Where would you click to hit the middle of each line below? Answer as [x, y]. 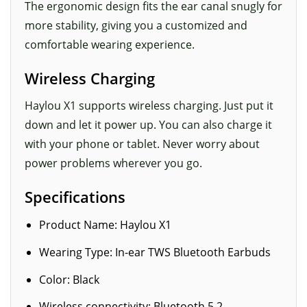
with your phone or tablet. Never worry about [142, 144]
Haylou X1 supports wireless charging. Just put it [149, 106]
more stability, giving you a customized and [136, 26]
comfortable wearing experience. [110, 45]
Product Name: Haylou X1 [105, 225]
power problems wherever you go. [113, 163]
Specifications [75, 197]
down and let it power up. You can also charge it [148, 125]
